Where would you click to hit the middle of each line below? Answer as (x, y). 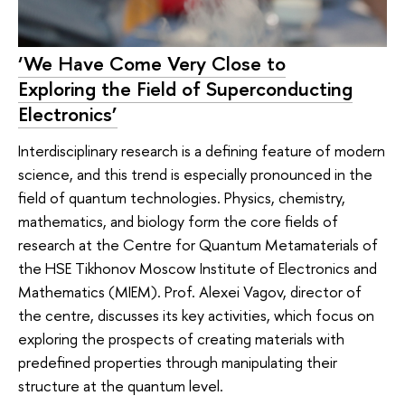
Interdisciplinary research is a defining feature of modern (202, 150)
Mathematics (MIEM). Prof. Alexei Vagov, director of (190, 291)
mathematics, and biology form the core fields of (178, 221)
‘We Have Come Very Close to (152, 63)
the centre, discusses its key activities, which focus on (196, 315)
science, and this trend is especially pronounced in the (195, 174)
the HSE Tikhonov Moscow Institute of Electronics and (198, 268)
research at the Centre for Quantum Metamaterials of (198, 244)
